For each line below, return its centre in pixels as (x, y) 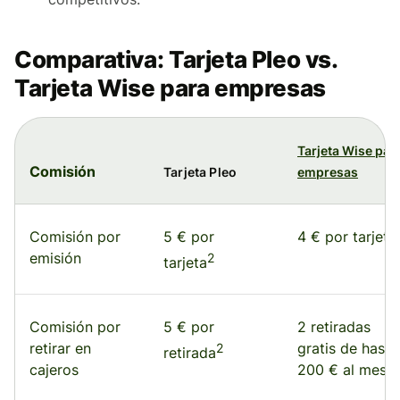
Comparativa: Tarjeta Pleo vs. (176, 60)
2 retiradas (334, 327)
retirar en (60, 349)
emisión (55, 258)
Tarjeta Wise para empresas (170, 88)
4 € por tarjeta (347, 237)
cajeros (54, 370)
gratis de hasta (348, 349)
